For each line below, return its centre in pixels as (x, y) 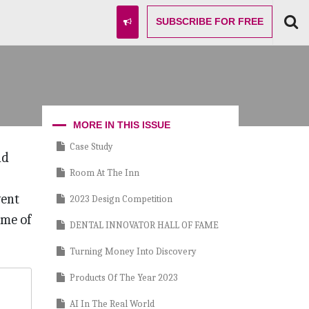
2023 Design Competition (121, 199)
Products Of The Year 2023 (124, 277)
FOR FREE (238, 22)
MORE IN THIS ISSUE (122, 124)
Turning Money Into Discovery (133, 251)
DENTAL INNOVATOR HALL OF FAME (144, 225)
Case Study (91, 146)
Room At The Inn (104, 172)
